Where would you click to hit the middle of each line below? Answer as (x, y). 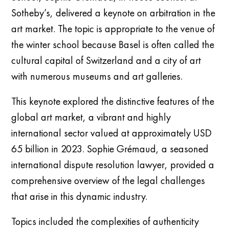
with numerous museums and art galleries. (97, 76)
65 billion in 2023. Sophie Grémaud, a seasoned (110, 148)
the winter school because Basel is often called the (113, 44)
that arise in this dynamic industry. (79, 196)
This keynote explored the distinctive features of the (113, 101)
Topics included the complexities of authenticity (105, 221)
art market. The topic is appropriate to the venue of (113, 28)
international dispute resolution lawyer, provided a (113, 164)
